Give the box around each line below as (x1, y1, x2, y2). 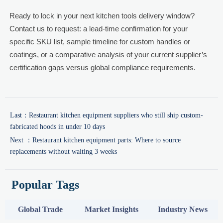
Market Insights (84, 205, 138, 214)
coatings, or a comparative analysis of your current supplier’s (9, 50, 207, 59)
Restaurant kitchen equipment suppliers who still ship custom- (29, 111, 203, 119)
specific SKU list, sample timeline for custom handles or (9, 37, 190, 46)
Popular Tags (11, 178, 79, 192)
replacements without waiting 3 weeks (10, 148, 117, 156)
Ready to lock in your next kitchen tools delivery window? (9, 11, 195, 20)
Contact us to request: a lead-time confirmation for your (9, 24, 188, 33)
